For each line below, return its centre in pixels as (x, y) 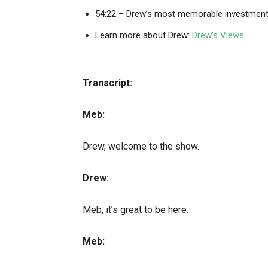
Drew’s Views (218, 36)
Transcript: (107, 83)
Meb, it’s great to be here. (135, 210)
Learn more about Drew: (144, 36)
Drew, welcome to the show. (141, 147)
